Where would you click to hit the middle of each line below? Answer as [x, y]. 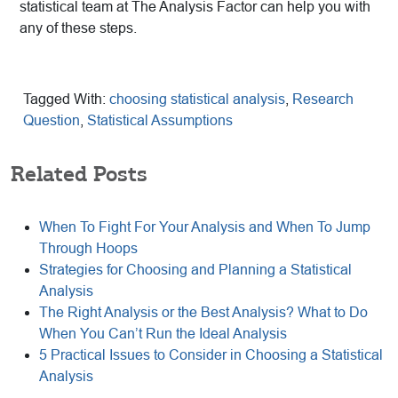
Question [52, 121]
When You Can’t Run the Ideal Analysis [165, 334]
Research [323, 99]
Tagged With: [66, 99]
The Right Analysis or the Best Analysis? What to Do [203, 313]
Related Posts [79, 174]
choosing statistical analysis [197, 99]
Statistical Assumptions [160, 121]
